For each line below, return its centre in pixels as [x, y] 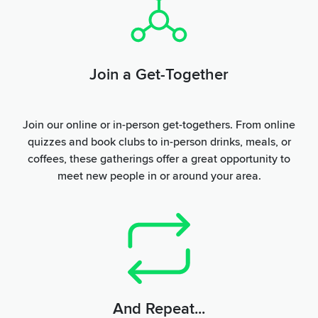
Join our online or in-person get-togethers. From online [159, 125]
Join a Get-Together [159, 75]
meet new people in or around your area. [159, 176]
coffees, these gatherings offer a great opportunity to [159, 159]
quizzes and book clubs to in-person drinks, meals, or [159, 142]
